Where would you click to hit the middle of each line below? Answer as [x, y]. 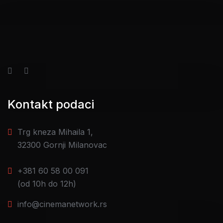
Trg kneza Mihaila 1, [55, 132]
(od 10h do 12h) [47, 184]
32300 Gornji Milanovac [62, 145]
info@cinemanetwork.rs [62, 204]
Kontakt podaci [51, 104]
